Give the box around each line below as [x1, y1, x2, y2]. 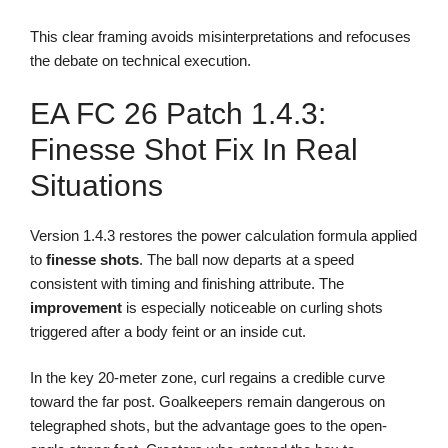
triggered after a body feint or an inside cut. [30, 322, 306, 340]
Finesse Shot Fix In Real [30, 132, 358, 166]
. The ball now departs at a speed [139, 250, 354, 268]
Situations [30, 168, 163, 202]
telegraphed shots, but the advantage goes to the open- [30, 417, 387, 435]
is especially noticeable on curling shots [122, 298, 383, 316]
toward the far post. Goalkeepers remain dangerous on [30, 393, 385, 411]
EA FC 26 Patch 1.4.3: [30, 96, 326, 130]
